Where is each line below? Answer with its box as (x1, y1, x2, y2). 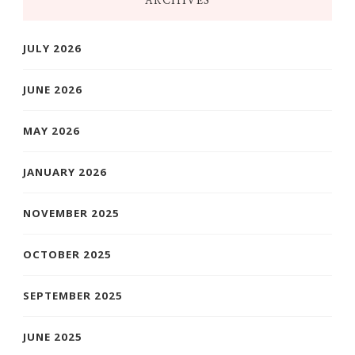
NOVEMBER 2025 (23, 206, 120, 221)
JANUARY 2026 (23, 165, 107, 180)
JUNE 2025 (23, 330, 82, 345)
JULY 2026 (23, 41, 82, 56)
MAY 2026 (23, 124, 80, 139)
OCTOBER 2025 (23, 247, 112, 262)
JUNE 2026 (23, 82, 82, 97)
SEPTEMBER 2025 (23, 288, 123, 303)
